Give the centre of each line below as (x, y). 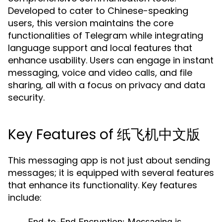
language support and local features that (100, 48)
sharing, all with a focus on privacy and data (107, 85)
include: (25, 197)
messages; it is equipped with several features (111, 173)
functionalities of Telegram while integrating (106, 35)
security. (26, 97)
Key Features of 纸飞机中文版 (104, 135)
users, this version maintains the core (91, 23)
